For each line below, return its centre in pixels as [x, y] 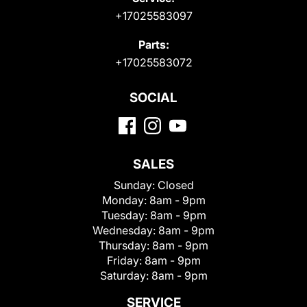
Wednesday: [125, 230]
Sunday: [135, 185]
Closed [175, 185]
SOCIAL [153, 97]
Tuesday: [125, 215]
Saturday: [125, 275]
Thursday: [125, 245]
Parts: [153, 44]
